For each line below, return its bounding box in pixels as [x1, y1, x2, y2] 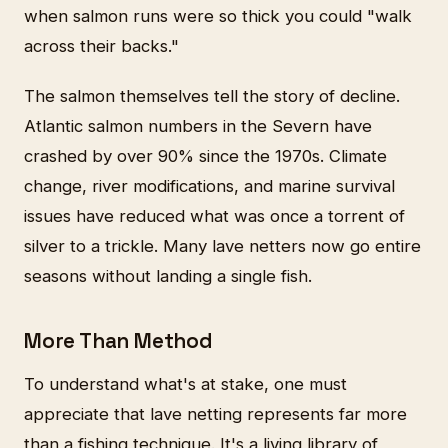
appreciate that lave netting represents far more [24, 404, 407, 425]
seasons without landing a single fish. [24, 265, 312, 286]
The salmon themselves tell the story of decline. [24, 85, 400, 106]
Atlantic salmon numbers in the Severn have [24, 115, 372, 136]
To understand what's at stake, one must [24, 374, 347, 395]
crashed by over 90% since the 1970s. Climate [24, 145, 387, 166]
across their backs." [24, 35, 179, 56]
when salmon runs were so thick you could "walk [24, 5, 412, 26]
